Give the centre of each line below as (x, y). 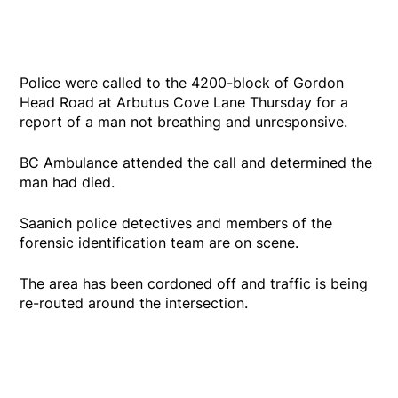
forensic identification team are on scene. (159, 243)
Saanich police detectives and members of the (176, 223)
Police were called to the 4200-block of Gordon (182, 83)
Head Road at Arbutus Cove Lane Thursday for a (184, 103)
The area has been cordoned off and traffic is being (194, 284)
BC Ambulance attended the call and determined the (196, 163)
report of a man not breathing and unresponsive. (184, 122)
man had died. (68, 183)
